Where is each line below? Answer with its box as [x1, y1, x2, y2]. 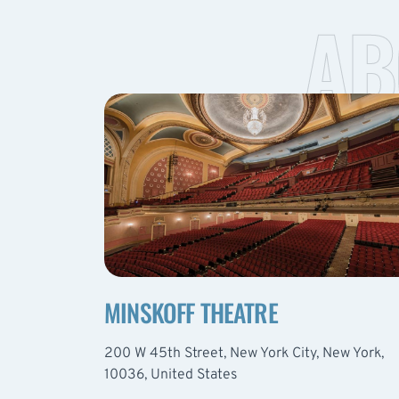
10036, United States [104, 365, 237, 384]
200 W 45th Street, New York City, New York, [104, 344, 384, 362]
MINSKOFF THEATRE [104, 293, 278, 330]
